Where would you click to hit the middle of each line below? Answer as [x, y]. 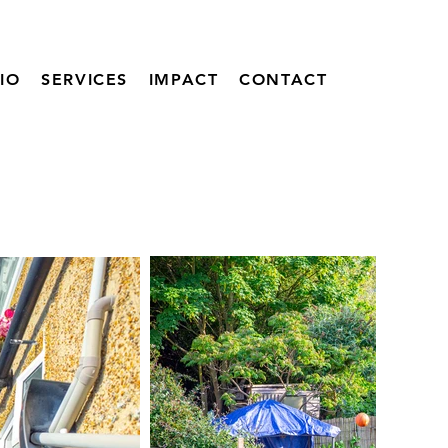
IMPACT [183, 79]
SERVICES [85, 79]
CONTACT [283, 79]
